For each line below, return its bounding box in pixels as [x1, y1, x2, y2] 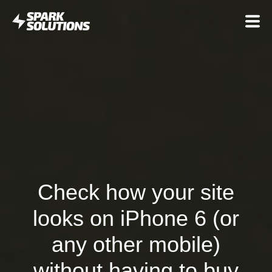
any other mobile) [52, 231, 220, 257]
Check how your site [38, 179, 234, 205]
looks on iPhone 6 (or [33, 205, 239, 231]
